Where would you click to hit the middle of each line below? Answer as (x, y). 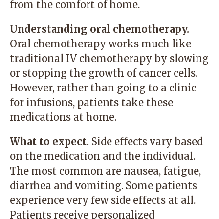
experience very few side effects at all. (103, 200)
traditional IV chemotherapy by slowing (109, 58)
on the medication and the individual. (102, 156)
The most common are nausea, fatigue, (105, 171)
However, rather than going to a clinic (103, 88)
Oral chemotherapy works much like (100, 44)
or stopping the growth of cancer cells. (104, 73)
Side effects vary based (146, 142)
